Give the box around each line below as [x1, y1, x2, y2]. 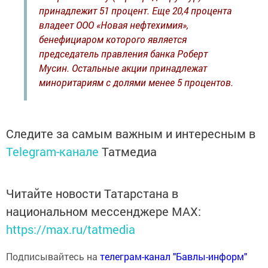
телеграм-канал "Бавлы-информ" [100, 250, 247, 263]
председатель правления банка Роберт [39, 47, 208, 60]
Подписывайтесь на [6, 250, 100, 263]
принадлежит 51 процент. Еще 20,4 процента [39, 4, 232, 17]
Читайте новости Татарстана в [6, 185, 178, 202]
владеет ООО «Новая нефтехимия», [39, 19, 188, 32]
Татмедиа [102, 144, 157, 160]
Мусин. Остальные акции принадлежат [39, 62, 207, 75]
